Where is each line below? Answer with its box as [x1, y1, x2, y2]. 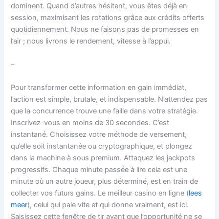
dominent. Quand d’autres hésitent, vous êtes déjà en [11, 1, 188, 11]
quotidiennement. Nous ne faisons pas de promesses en [11, 25, 199, 34]
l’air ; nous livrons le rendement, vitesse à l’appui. [11, 37, 171, 46]
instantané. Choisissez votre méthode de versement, [11, 130, 187, 139]
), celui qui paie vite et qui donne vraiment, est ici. [27, 200, 189, 210]
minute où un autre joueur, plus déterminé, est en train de [11, 177, 198, 186]
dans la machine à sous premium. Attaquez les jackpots [11, 153, 196, 163]
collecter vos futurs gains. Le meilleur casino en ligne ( [11, 189, 189, 198]
